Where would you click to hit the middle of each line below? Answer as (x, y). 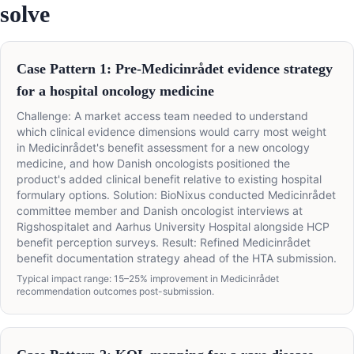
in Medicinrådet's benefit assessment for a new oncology (163, 148)
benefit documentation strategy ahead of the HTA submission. (177, 258)
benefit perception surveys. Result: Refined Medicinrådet (164, 243)
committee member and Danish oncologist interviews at (160, 211)
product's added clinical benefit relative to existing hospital (169, 179)
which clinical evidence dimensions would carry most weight (171, 132)
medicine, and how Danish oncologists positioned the (153, 164)
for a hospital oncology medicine (115, 91)
